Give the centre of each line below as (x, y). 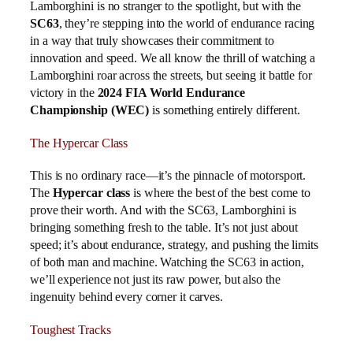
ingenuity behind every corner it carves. (126, 297)
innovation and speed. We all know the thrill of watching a (173, 58)
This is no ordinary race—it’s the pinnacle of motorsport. (168, 176)
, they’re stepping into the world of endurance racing (187, 24)
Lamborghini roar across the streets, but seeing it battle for (171, 76)
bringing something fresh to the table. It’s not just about (164, 228)
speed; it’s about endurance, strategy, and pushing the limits (174, 245)
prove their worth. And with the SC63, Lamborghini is (163, 210)
